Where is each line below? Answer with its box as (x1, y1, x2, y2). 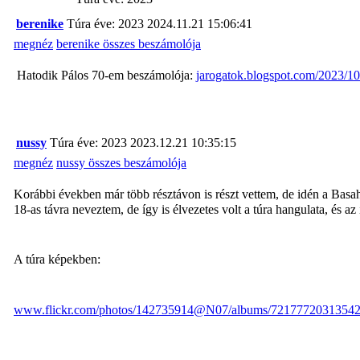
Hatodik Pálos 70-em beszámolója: (14, 67, 196, 82)
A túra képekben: (14, 252, 100, 267)
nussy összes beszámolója (56, 155, 186, 170)
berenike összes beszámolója (56, 36, 201, 51)
